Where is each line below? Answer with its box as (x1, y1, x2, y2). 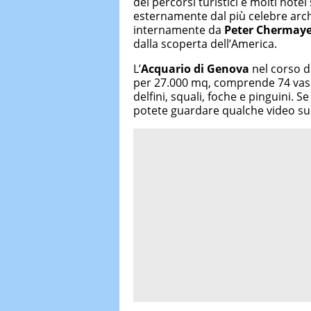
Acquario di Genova (141, 61, 249, 76)
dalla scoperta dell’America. (133, 36, 277, 51)
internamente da (133, 22, 224, 37)
